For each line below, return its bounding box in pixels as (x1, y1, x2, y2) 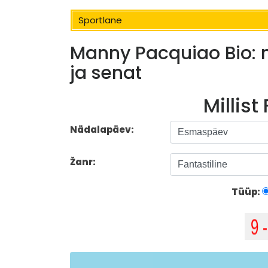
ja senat (70, 60, 142, 86)
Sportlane (78, 14, 122, 26)
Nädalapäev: (70, 123, 134, 136)
